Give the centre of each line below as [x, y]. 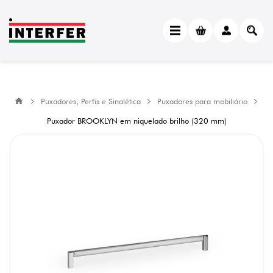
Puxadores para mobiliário [202, 101]
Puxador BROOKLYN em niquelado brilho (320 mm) [136, 121]
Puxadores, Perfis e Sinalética [90, 101]
